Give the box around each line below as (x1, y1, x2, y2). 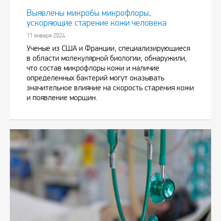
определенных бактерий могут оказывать (27, 73, 164, 83)
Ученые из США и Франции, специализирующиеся (27, 43, 190, 53)
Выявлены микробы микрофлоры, (27, 8, 151, 19)
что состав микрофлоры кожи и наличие (27, 63, 159, 73)
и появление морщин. (27, 93, 97, 103)
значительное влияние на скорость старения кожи (27, 83, 194, 93)
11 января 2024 (27, 32, 65, 39)
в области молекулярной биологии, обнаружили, (27, 53, 187, 63)
